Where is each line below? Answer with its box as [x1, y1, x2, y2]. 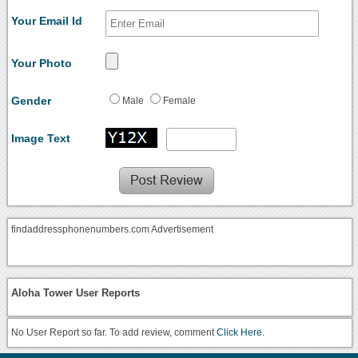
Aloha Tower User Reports [11, 287, 141, 300]
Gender [11, 93, 52, 107]
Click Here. [217, 328, 265, 338]
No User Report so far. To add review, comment [11, 328, 217, 338]
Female [163, 95, 197, 105]
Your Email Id [11, 14, 83, 27]
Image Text [11, 131, 71, 145]
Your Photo [11, 56, 73, 70]
